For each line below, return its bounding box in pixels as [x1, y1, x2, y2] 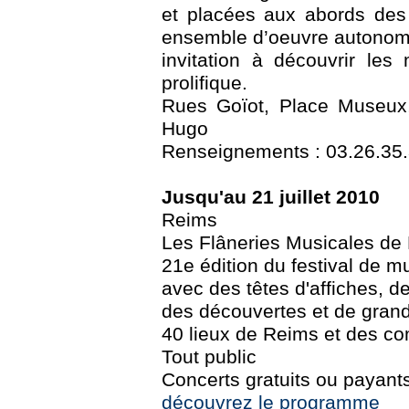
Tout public [162, 346, 257, 369]
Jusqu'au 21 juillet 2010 [162, 186, 380, 209]
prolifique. [162, 72, 247, 95]
